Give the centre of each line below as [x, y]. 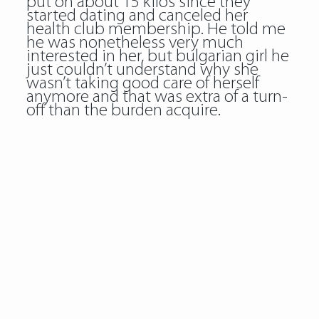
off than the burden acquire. [123, 111]
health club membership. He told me [156, 30]
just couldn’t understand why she [142, 70]
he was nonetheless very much [135, 43]
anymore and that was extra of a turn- [157, 97]
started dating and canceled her [137, 16]
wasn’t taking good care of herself [142, 84]
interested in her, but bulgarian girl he [157, 57]
